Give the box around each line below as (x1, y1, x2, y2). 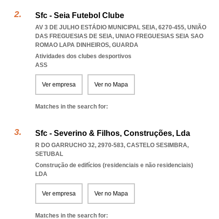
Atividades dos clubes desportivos (35, 53, 131, 60)
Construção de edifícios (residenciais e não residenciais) (35, 162, 193, 169)
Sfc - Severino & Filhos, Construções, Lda (35, 129, 190, 137)
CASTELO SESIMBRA (127, 142, 187, 149)
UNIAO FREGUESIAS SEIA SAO (115, 33, 203, 40)
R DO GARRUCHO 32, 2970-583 (35, 142, 124, 149)
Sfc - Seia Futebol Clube (35, 11, 124, 20)
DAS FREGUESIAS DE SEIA (35, 33, 112, 40)
